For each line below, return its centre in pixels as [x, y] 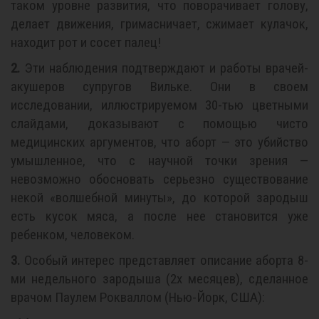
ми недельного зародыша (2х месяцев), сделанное [159, 279]
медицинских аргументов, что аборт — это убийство [159, 142]
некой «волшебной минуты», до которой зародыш [159, 198]
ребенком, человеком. [73, 235]
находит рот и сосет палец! [86, 42]
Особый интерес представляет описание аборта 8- [164, 260]
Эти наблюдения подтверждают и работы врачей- [164, 68]
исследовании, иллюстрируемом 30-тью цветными [159, 105]
